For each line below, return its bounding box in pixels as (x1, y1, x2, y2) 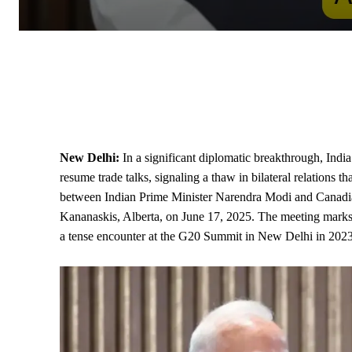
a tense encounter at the (60, 229, 178, 243)
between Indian (60, 189, 139, 203)
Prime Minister (139, 189, 212, 203)
